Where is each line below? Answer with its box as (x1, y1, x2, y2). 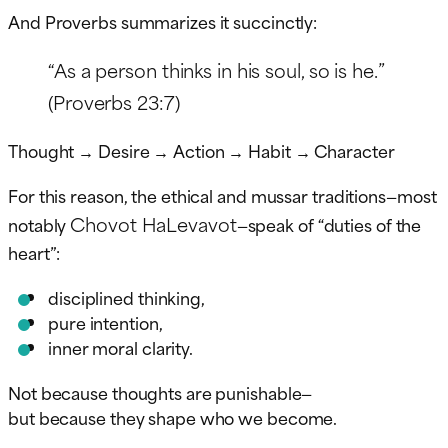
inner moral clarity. (48, 333, 193, 360)
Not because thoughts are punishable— (8, 378, 313, 405)
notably (8, 210, 71, 237)
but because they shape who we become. (8, 403, 338, 430)
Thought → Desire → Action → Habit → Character (8, 136, 395, 163)
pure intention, (48, 308, 163, 335)
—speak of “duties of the (236, 210, 422, 237)
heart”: (8, 238, 61, 265)
